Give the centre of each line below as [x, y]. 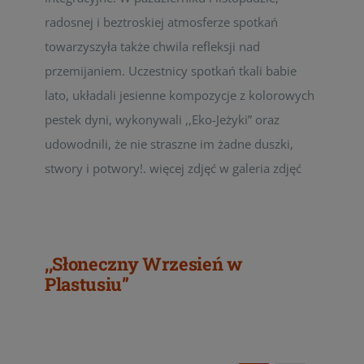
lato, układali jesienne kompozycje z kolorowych [180, 95]
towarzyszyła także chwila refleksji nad [152, 46]
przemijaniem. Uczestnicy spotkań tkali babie [171, 71]
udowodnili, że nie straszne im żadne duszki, [169, 144]
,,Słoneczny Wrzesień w [144, 264]
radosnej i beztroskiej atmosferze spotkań [161, 22]
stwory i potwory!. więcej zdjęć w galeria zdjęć [173, 168]
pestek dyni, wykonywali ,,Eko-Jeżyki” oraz [162, 119]
